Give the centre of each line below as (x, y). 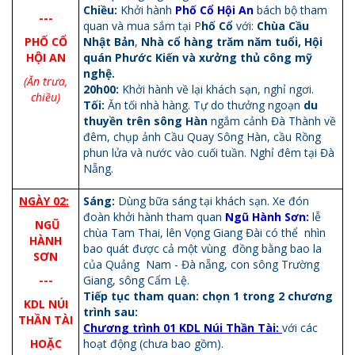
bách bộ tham (290, 10)
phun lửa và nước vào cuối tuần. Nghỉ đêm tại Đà (209, 152)
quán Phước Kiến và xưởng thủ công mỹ (198, 57)
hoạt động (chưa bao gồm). (153, 343)
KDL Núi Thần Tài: (231, 327)
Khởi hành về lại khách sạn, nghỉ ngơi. (218, 89)
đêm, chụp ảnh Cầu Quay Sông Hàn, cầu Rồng (202, 136)
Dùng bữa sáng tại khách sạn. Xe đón (214, 200)
